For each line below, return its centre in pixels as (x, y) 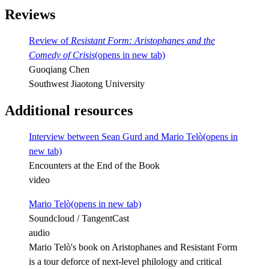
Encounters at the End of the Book (94, 165)
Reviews (30, 14)
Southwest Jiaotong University (87, 83)
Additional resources (69, 110)
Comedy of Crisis (62, 55)
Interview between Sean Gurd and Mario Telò (116, 136)
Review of (50, 40)
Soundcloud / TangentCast (79, 218)
